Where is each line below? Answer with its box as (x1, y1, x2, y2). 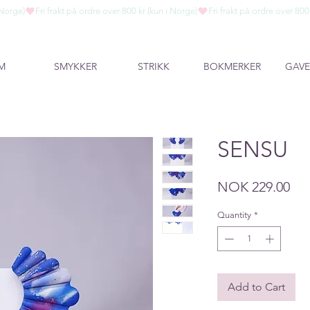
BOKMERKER (203, 60, 261, 73)
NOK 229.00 (217, 179, 290, 196)
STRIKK (138, 60, 170, 73)
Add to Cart (228, 280, 285, 293)
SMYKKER (54, 60, 97, 73)
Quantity (217, 210, 251, 221)
